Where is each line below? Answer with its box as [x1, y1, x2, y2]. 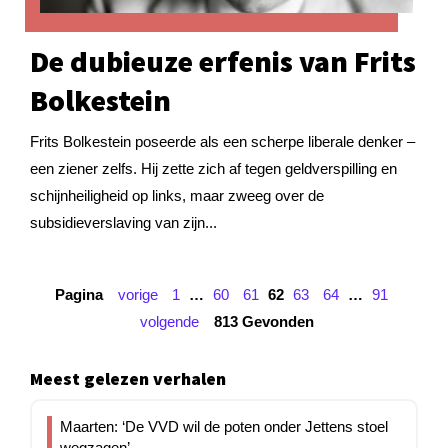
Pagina [55, 285, 103, 303]
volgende [139, 312, 199, 330]
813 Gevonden [213, 312, 314, 330]
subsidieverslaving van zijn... [30, 213, 217, 231]
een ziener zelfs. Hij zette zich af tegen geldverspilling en [30, 159, 397, 177]
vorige [118, 285, 158, 303]
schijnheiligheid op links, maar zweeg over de [30, 186, 324, 204]
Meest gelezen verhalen [30, 366, 226, 390]
